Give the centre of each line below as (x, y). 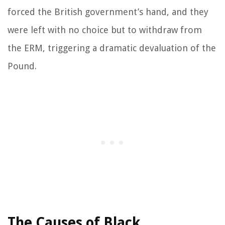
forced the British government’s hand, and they (108, 12)
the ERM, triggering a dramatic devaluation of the (112, 48)
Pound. (22, 66)
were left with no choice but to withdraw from (105, 30)
